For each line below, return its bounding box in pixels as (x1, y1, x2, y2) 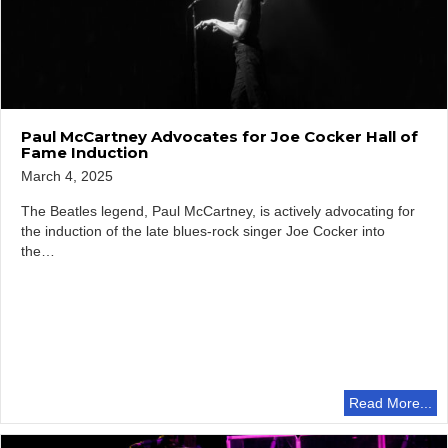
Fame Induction (21, 143, 148, 163)
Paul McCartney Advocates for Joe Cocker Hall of (21, 127, 418, 147)
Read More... (349, 394, 432, 411)
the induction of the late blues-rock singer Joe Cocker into (21, 223, 385, 240)
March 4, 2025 (21, 168, 113, 185)
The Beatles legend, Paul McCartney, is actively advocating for (21, 203, 415, 220)
